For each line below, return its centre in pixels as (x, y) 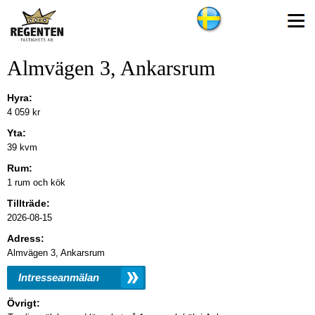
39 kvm (22, 147)
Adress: (26, 238)
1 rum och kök (36, 182)
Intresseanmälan (59, 277)
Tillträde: (28, 203)
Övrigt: (24, 303)
